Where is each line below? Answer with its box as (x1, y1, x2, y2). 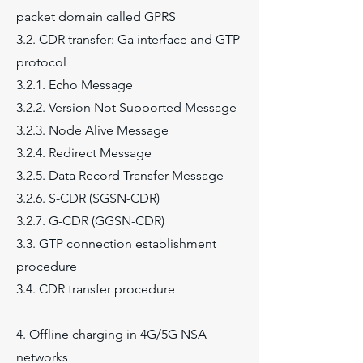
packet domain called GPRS (16, 9, 176, 24)
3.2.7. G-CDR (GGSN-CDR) (16, 213, 164, 228)
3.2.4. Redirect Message (16, 145, 152, 160)
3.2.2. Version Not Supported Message (16, 100, 237, 115)
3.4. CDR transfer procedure (16, 281, 175, 297)
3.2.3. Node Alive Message (16, 122, 169, 138)
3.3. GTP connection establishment (16, 236, 216, 251)
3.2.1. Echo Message (16, 77, 133, 92)
